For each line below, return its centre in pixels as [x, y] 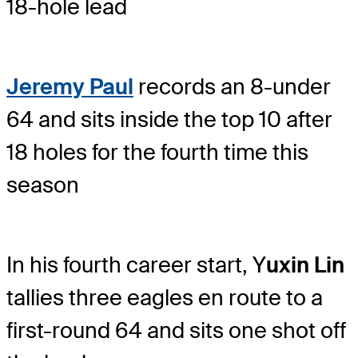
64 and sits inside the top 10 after [169, 120]
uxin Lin [305, 265]
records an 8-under [232, 87]
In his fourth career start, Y [136, 265]
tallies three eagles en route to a [165, 298]
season [43, 185]
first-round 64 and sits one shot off [176, 331]
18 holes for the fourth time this [157, 153]
